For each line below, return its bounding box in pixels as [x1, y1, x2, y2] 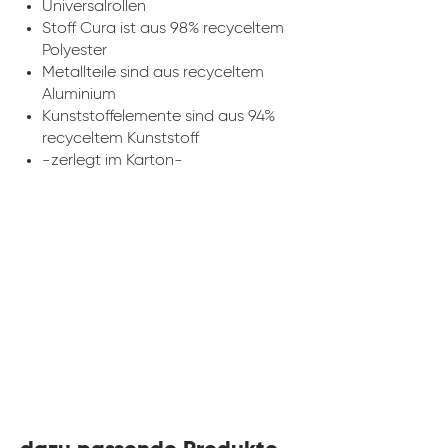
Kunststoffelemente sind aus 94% [42, 109, 275, 125]
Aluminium [42, 87, 116, 103]
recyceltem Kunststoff [42, 131, 199, 147]
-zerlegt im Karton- [42, 153, 183, 169]
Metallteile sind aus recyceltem [42, 65, 264, 81]
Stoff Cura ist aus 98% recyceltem [42, 21, 284, 37]
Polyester [42, 43, 107, 59]
